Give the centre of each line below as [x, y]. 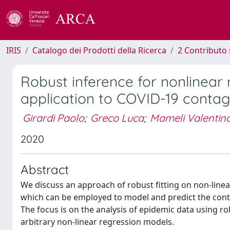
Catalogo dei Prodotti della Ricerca [99, 50]
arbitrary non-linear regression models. [97, 222]
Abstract [45, 169]
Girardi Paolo [53, 118]
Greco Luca [117, 118]
